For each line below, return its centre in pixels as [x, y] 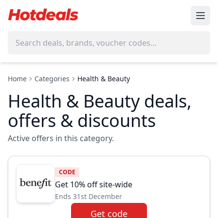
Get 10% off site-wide [94, 184]
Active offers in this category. [61, 138]
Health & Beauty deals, [100, 101]
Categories [52, 79]
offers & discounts [82, 120]
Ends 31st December [89, 196]
